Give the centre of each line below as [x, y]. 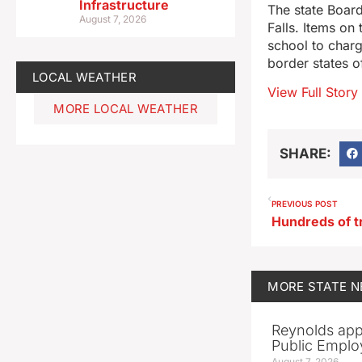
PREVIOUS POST [305, 204]
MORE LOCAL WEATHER [126, 108]
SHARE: [306, 153]
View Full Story [313, 93]
